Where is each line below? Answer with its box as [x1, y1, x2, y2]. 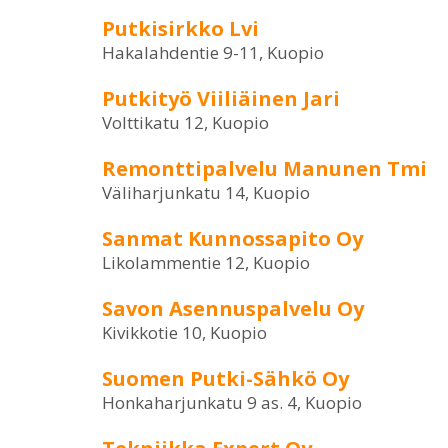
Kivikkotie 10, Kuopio [102, 321, 267, 344]
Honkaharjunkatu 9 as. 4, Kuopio [102, 391, 362, 414]
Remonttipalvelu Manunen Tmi [102, 155, 427, 182]
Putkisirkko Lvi [102, 15, 259, 42]
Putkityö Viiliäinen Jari [102, 85, 340, 112]
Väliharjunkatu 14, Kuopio [102, 181, 310, 204]
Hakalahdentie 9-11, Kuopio [102, 41, 324, 64]
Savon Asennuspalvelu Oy [102, 295, 364, 322]
